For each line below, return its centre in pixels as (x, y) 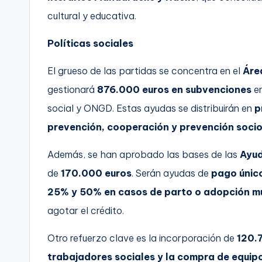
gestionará (72, 89)
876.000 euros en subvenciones (174, 89)
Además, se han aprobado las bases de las (144, 154)
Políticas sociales (90, 43)
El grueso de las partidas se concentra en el (145, 70)
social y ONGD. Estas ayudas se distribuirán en (151, 108)
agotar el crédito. (86, 210)
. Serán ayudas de (171, 173)
